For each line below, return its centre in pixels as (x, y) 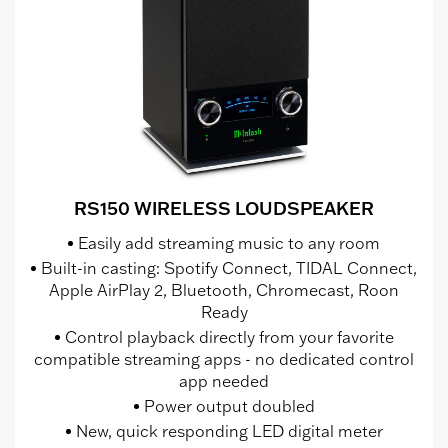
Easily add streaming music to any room (229, 243)
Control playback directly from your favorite (229, 337)
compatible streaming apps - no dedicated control (224, 359)
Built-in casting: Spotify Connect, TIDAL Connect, (229, 268)
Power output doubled (229, 406)
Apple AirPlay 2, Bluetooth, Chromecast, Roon (224, 290)
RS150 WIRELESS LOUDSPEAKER (224, 208)
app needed (224, 381)
